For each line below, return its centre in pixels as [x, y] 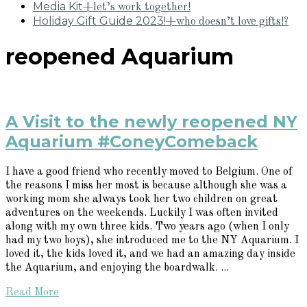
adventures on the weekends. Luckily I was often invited [142, 213]
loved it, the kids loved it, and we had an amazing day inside [150, 255]
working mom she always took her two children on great [142, 200]
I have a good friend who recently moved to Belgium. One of [149, 172]
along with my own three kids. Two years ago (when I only [147, 227]
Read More [32, 293]
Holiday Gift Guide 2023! [99, 21]
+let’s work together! [137, 7]
